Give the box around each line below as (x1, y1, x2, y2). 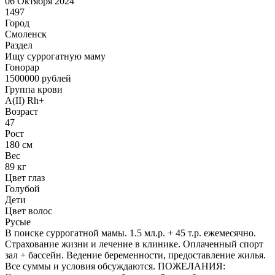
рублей (39, 72, 71, 83)
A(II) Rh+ (5, 95, 44, 106)
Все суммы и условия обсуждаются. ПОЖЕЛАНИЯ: (5, 260, 225, 271)
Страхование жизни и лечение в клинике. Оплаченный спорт (5, 238, 263, 249)
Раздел (5, 39, 33, 50)
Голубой (5, 183, 40, 194)
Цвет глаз (5, 172, 45, 183)
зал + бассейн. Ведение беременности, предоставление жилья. (5, 249, 266, 260)
